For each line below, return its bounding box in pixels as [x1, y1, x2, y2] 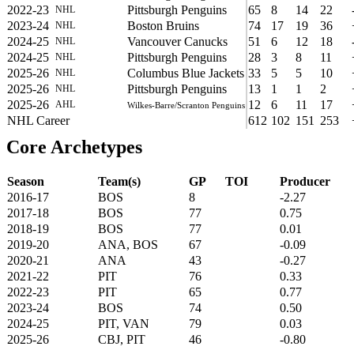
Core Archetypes [6, 136, 142, 157]
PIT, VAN [98, 316, 149, 330]
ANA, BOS [98, 237, 158, 251]
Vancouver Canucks [127, 34, 228, 48]
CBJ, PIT [98, 332, 145, 346]
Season [7, 174, 44, 188]
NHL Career [7, 113, 70, 127]
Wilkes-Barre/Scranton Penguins [127, 100, 245, 110]
